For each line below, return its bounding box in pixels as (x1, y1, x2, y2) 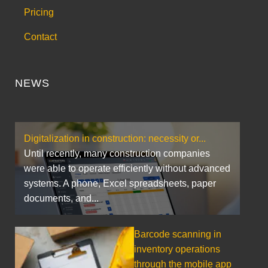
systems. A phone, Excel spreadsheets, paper (24, 178, 216, 188)
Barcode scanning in (134, 229, 221, 239)
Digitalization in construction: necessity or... (24, 133, 206, 144)
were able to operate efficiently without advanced (24, 163, 230, 173)
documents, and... (24, 193, 99, 203)
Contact (24, 31, 57, 42)
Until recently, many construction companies (24, 148, 210, 159)
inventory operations (134, 243, 220, 254)
